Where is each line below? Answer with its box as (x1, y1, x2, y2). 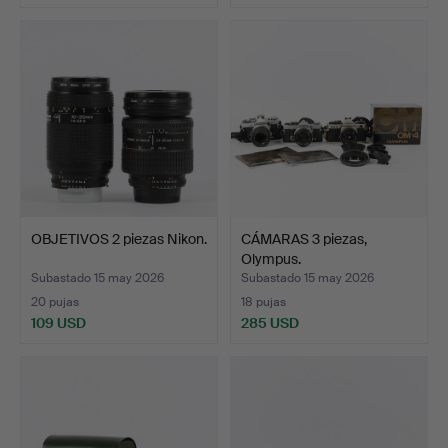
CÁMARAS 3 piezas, (241, 229, 367, 248)
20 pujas (31, 294, 79, 310)
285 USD (241, 313, 299, 332)
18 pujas (241, 294, 286, 310)
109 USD (31, 313, 86, 332)
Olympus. (241, 249, 301, 268)
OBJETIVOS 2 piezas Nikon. (31, 229, 207, 248)
